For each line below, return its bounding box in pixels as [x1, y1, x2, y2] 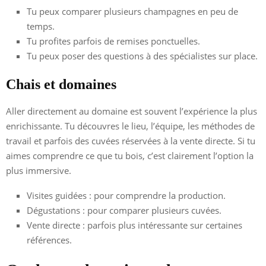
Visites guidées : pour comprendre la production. [27, 189, 226, 201]
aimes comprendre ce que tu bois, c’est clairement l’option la [6, 149, 254, 161]
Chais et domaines [6, 76, 116, 92]
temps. [27, 20, 55, 32]
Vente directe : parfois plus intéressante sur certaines [27, 218, 242, 231]
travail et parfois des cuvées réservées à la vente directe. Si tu [6, 134, 255, 147]
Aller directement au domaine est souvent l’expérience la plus [6, 104, 257, 117]
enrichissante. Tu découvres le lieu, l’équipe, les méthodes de [6, 119, 255, 132]
